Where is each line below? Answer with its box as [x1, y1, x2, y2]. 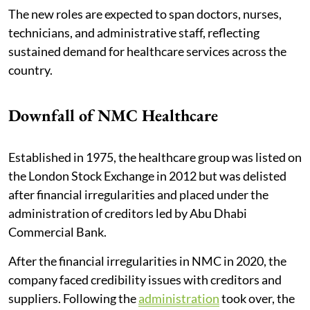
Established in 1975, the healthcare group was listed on [8, 149, 302, 165]
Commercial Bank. [8, 224, 109, 239]
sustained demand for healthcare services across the [8, 43, 286, 59]
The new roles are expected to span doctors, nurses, [8, 6, 282, 21]
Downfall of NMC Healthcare [8, 104, 218, 126]
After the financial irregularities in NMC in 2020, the [8, 253, 286, 268]
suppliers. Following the [8, 290, 138, 306]
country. [8, 62, 53, 77]
